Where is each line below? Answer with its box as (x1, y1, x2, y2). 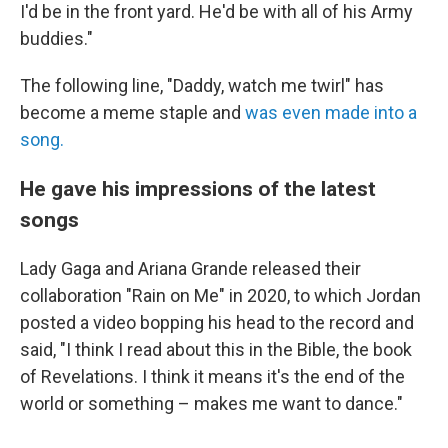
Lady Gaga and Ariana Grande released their (20, 258, 361, 279)
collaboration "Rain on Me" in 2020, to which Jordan (20, 285, 421, 306)
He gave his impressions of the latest (20, 176, 376, 201)
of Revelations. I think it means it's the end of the (20, 366, 405, 387)
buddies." (20, 28, 93, 49)
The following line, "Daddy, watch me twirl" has (20, 75, 384, 96)
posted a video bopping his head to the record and (20, 312, 414, 333)
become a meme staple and (20, 102, 245, 123)
